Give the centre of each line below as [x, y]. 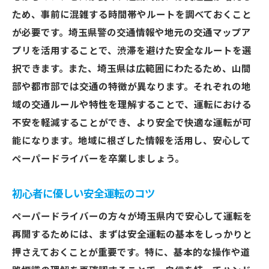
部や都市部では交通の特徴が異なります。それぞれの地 [131, 87]
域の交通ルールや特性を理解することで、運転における [132, 105]
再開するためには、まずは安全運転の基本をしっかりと [132, 235]
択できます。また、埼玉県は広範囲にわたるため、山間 [131, 69]
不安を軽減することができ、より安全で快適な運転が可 [132, 123]
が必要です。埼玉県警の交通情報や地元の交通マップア [131, 33]
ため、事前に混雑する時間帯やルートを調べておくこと [132, 15]
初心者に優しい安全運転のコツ [83, 194]
